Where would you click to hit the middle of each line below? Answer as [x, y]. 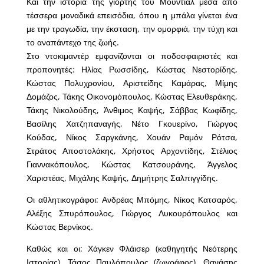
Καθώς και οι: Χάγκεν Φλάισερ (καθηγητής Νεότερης [132, 249]
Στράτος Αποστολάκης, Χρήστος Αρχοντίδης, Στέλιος [132, 151]
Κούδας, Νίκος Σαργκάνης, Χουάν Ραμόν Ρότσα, [132, 137]
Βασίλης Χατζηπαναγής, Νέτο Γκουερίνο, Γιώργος [132, 124]
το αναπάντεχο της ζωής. [72, 42]
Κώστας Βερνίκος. [60, 227]
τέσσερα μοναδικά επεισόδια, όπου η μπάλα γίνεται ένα [132, 15]
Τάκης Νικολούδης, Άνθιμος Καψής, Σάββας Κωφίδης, [132, 110]
